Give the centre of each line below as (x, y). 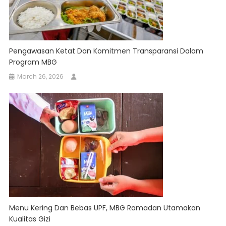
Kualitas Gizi (30, 219)
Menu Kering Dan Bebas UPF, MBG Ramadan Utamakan (105, 208)
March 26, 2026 (41, 77)
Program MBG (33, 62)
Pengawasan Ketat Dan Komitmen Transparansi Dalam (106, 51)
